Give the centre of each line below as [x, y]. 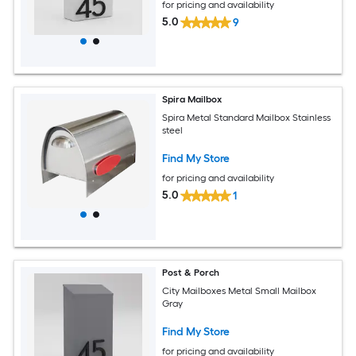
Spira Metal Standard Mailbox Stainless [247, 117]
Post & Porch [191, 273]
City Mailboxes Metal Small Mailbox [240, 290]
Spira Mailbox [192, 99]
